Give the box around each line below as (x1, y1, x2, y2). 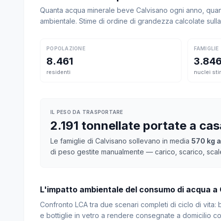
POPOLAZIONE (46, 45, 85, 51)
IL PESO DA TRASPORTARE (50, 109, 123, 115)
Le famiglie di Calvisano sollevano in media (50, 137, 191, 145)
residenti (46, 69, 71, 75)
